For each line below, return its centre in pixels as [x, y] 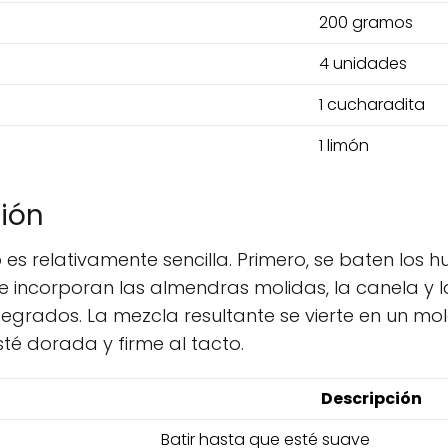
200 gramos [366, 22]
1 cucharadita [372, 104]
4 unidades [363, 63]
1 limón [344, 145]
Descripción [371, 398]
